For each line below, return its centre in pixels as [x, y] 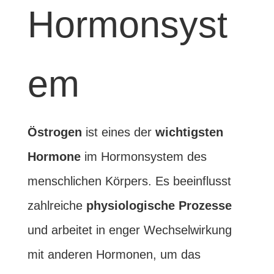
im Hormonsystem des [143, 157]
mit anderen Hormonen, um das [114, 254]
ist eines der [118, 132]
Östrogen [54, 132]
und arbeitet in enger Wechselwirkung [129, 230]
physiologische [130, 206]
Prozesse [205, 206]
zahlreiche [57, 206]
